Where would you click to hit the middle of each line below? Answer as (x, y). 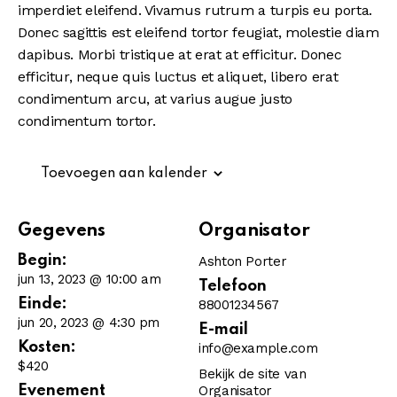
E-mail (223, 330)
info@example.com (258, 349)
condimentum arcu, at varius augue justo (155, 99)
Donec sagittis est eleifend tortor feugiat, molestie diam (198, 33)
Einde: (43, 304)
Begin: (43, 261)
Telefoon (233, 287)
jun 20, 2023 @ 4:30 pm (89, 323)
